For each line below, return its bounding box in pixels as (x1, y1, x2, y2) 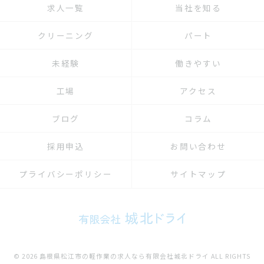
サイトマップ (170, 168, 227, 180)
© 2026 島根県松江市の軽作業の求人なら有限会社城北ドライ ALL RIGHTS (13, 252, 251, 260)
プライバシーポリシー (18, 168, 113, 180)
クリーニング (37, 29, 94, 41)
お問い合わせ (170, 140, 227, 152)
